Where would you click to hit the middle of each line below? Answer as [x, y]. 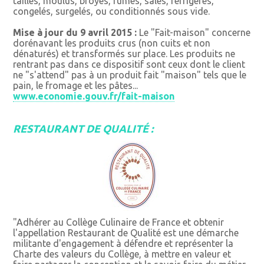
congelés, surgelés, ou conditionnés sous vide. [112, 11]
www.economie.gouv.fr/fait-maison [94, 96]
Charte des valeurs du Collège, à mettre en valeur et [122, 254]
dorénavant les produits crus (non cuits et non [112, 43]
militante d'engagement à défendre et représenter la [123, 244]
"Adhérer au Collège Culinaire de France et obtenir [119, 222]
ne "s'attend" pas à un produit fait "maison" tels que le [130, 75]
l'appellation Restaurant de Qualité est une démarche [126, 233]
